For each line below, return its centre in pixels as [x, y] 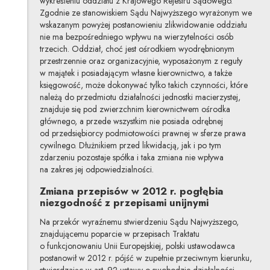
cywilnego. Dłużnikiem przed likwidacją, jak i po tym [130, 145]
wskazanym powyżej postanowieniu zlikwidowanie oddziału [143, 24]
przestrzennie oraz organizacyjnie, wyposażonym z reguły [141, 61]
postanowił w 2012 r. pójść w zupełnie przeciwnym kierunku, [146, 258]
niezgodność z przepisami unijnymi [124, 202]
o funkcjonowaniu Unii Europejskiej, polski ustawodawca [137, 246]
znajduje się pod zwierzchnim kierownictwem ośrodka [135, 109]
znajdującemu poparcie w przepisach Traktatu [119, 234]
